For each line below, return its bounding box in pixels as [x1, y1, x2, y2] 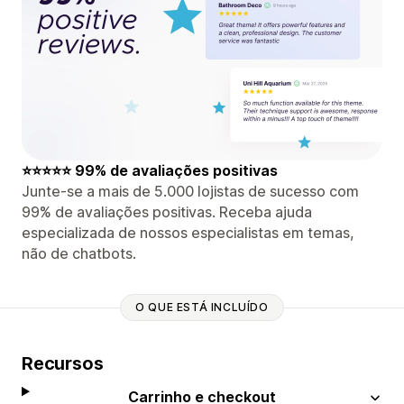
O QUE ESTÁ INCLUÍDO [135, 300, 269, 315]
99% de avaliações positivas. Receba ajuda [22, 202, 312, 221]
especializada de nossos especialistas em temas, [22, 223, 354, 242]
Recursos [22, 352, 104, 374]
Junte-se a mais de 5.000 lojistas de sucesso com [22, 181, 359, 200]
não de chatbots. [22, 243, 136, 262]
